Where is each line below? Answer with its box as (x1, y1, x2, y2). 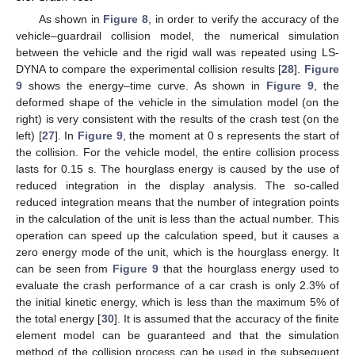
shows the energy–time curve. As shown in (22, 79, 267, 93)
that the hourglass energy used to (158, 262, 340, 276)
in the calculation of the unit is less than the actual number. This (16, 212, 339, 226)
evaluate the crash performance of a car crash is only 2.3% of (16, 279, 339, 292)
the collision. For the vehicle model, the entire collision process (16, 146, 339, 159)
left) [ (16, 129, 42, 143)
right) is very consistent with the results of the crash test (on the (16, 113, 339, 126)
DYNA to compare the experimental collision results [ (16, 63, 282, 76)
